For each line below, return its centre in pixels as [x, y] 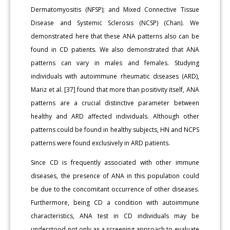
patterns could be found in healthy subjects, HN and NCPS [115, 130]
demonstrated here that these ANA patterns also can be [115, 36]
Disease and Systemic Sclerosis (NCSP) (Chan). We [115, 23]
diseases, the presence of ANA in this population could [115, 176]
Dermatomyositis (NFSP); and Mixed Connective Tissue [115, 10]
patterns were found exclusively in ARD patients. [101, 143]
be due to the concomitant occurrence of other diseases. [115, 189]
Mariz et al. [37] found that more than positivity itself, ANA [115, 90]
